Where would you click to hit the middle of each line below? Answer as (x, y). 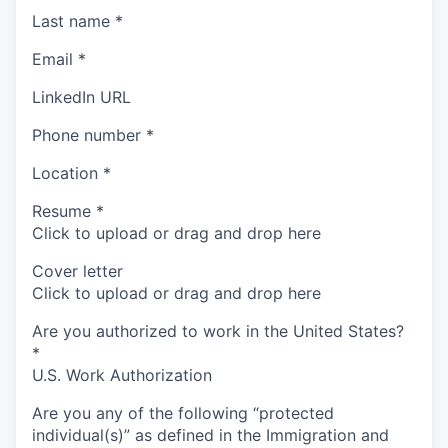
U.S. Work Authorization (122, 374)
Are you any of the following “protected (183, 412)
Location (65, 172)
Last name (71, 20)
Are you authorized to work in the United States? (218, 330)
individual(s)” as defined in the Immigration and (210, 434)
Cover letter (77, 270)
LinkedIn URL (81, 96)
